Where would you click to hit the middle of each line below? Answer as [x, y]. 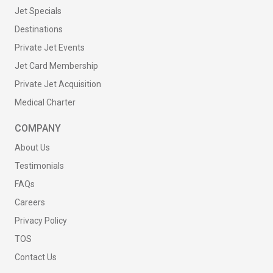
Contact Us [36, 257]
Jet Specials [38, 11]
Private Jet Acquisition [58, 84]
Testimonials [39, 166]
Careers [30, 202]
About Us [32, 147]
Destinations [39, 29]
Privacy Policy [41, 221]
